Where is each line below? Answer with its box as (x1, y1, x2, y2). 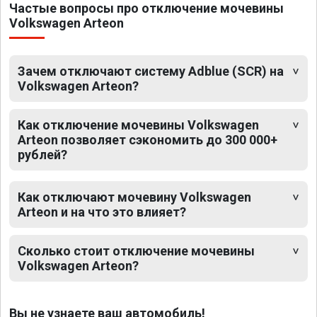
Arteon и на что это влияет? (18, 204, 186, 220)
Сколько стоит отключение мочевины (18, 243, 255, 259)
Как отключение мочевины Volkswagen (18, 117, 259, 133)
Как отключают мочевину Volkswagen (18, 190, 251, 205)
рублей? (18, 147, 67, 163)
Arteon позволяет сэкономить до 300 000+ (18, 132, 277, 148)
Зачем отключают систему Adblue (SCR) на (18, 64, 284, 79)
